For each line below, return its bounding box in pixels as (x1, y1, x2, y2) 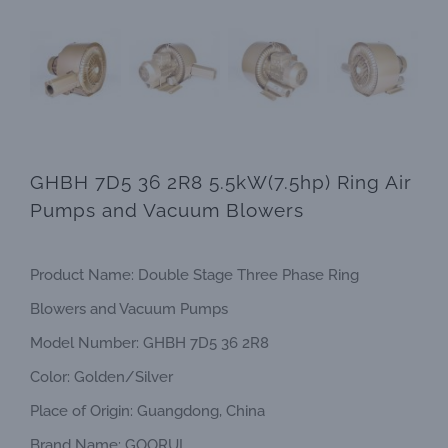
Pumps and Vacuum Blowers (30, 199, 304, 221)
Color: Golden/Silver (30, 368, 173, 386)
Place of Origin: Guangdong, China (30, 402, 265, 420)
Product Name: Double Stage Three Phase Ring (30, 266, 359, 284)
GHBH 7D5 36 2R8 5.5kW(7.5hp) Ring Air (30, 171, 412, 193)
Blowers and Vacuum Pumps (30, 300, 228, 318)
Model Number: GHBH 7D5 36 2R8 (30, 334, 269, 352)
